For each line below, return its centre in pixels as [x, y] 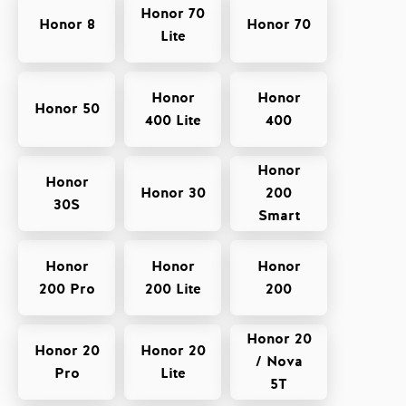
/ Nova [279, 362]
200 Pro [67, 289]
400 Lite [173, 120]
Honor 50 [67, 109]
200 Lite [173, 289]
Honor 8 [67, 24]
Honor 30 [173, 193]
